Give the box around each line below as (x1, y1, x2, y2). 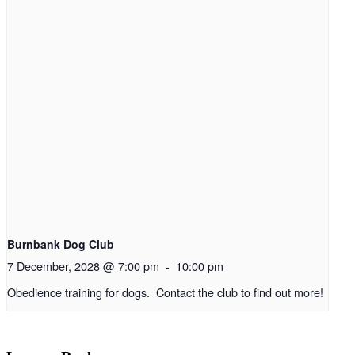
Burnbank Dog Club (7, 236, 114, 253)
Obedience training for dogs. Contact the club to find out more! (7, 283, 323, 300)
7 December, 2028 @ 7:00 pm (7, 258, 159, 275)
